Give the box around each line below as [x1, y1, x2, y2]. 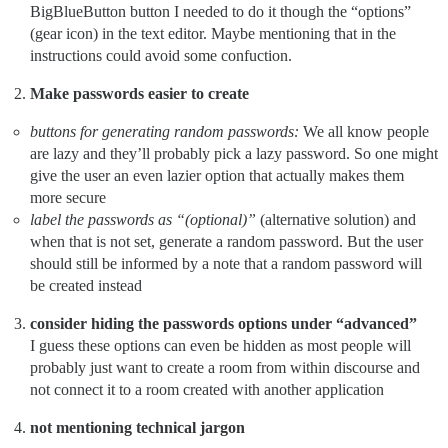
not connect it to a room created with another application [30, 380, 384, 398]
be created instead [30, 276, 142, 294]
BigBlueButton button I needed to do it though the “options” [30, 2, 411, 20]
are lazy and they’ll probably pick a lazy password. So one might [30, 144, 438, 162]
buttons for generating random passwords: [30, 122, 299, 140]
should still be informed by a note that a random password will [30, 254, 422, 272]
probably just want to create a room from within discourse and [30, 358, 420, 376]
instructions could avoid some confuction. [30, 46, 292, 64]
